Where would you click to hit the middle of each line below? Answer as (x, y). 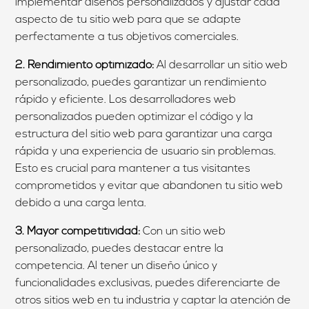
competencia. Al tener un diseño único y (117, 266)
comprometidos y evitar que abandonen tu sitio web (149, 186)
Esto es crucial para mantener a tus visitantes (133, 169)
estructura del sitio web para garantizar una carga (144, 134)
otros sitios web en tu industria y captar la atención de (153, 300)
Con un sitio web (183, 231)
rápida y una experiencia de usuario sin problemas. (146, 151)
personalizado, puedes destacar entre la (120, 249)
